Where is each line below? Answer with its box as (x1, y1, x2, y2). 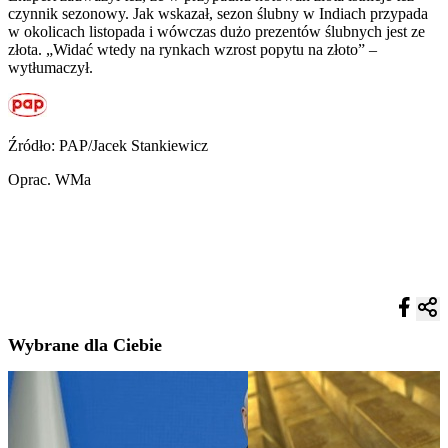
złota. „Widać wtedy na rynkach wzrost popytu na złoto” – (8, 40, 377, 58)
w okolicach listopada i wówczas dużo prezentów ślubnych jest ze (8, 22, 425, 40)
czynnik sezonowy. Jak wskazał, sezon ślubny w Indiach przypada (8, 4, 428, 22)
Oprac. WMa (8, 170, 91, 188)
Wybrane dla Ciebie (8, 335, 162, 356)
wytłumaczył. (8, 58, 93, 76)
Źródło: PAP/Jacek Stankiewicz (8, 136, 208, 154)
